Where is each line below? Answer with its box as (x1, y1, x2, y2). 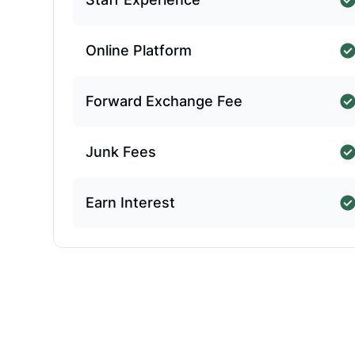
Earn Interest (86, 194, 176, 211)
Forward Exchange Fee (86, 93, 243, 109)
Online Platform (86, 42, 193, 59)
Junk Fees (86, 143, 157, 160)
